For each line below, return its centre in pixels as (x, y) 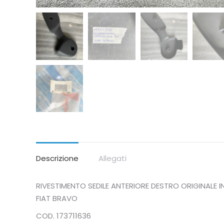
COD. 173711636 (63, 216)
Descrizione (57, 158)
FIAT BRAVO (57, 198)
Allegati (112, 158)
